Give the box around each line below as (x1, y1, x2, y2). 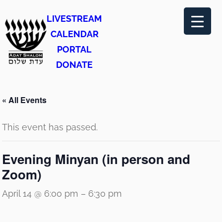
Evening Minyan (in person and (2, 150, 190, 168)
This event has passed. (2, 122, 98, 132)
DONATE (56, 59, 93, 70)
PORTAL (57, 44, 92, 55)
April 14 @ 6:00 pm (2, 188, 78, 199)
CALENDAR (50, 29, 99, 39)
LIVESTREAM (47, 13, 102, 24)
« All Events (2, 94, 47, 106)
